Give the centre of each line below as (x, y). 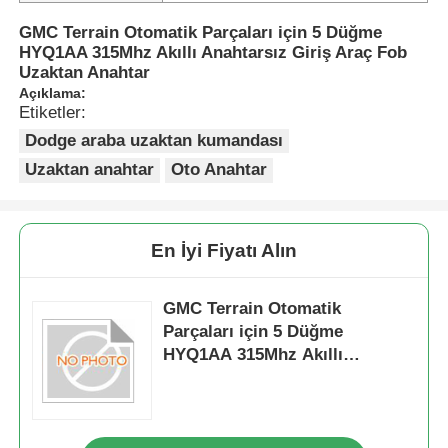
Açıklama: (53, 92)
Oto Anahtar (219, 170)
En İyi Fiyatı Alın (224, 251)
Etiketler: (53, 112)
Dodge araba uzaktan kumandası (154, 140)
